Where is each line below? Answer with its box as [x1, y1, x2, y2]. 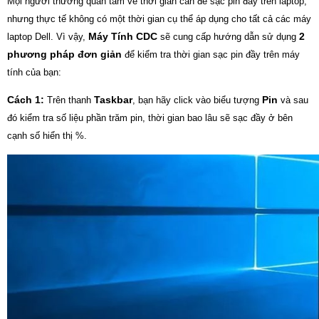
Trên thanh [47, 94, 94, 105]
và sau [278, 94, 308, 105]
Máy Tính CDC [88, 30, 157, 42]
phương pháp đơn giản [7, 48, 122, 60]
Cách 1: [7, 93, 47, 105]
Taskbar [94, 93, 132, 105]
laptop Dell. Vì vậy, [7, 31, 88, 42]
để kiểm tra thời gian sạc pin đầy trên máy [122, 48, 300, 60]
